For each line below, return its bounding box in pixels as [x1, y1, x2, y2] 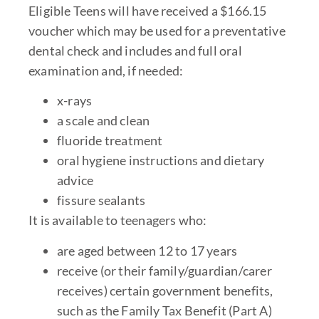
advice [57, 172, 94, 189]
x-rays [57, 93, 93, 109]
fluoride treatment [57, 132, 163, 149]
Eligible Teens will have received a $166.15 [28, 3, 267, 19]
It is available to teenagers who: [28, 212, 207, 229]
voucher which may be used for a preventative [28, 23, 286, 39]
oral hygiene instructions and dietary [57, 152, 265, 169]
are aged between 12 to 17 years [57, 242, 238, 258]
